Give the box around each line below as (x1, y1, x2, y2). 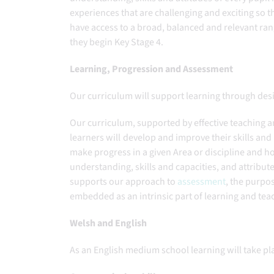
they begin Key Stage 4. (70, 35, 169, 49)
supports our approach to (70, 175, 177, 188)
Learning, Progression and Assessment (70, 62, 236, 76)
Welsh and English (70, 217, 148, 230)
